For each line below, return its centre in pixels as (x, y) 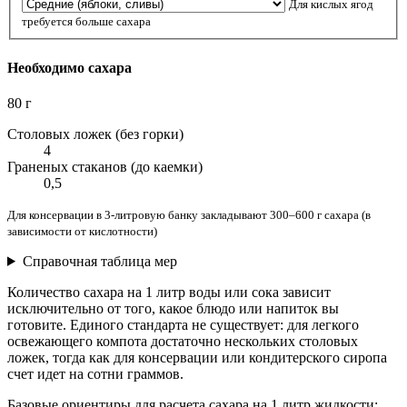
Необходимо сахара (69, 67)
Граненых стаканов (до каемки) (105, 166)
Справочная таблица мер (99, 261)
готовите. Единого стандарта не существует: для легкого (183, 324)
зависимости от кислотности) (82, 231)
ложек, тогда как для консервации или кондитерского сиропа (197, 357)
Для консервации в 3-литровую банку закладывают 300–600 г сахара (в (189, 214)
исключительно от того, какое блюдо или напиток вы (173, 308)
